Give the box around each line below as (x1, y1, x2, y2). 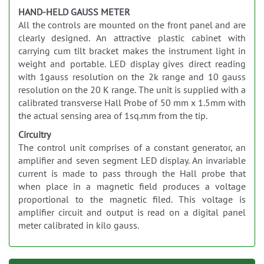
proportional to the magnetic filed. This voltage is (18, 193, 246, 206)
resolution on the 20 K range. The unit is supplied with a (18, 84, 246, 96)
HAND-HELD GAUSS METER (18, 6, 130, 18)
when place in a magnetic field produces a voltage (18, 180, 246, 193)
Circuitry (18, 128, 51, 141)
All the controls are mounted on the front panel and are (18, 19, 246, 31)
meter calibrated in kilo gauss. (18, 219, 139, 232)
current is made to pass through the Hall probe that (18, 167, 246, 180)
